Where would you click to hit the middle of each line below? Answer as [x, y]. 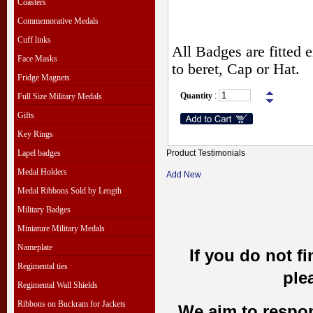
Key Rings [35, 134]
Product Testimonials [206, 153]
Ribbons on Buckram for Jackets [72, 304]
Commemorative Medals [58, 21]
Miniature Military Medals [61, 228]
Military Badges [44, 210]
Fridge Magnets [44, 78]
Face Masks [37, 59]
